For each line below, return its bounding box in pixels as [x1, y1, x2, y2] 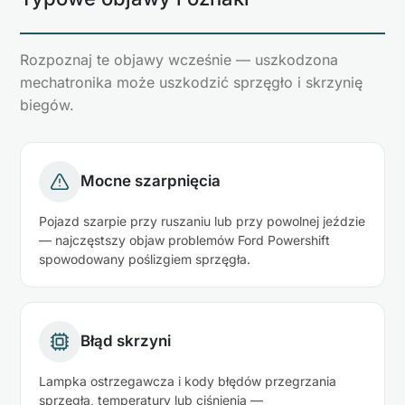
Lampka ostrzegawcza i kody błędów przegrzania [39, 372, 336, 389]
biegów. [20, 95, 74, 114]
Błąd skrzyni [80, 332, 171, 351]
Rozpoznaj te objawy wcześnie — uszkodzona [20, 50, 338, 69]
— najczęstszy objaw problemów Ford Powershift [39, 231, 330, 248]
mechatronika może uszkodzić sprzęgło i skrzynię [20, 72, 363, 91]
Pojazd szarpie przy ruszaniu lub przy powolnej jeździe [39, 212, 365, 229]
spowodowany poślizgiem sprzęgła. [39, 250, 250, 267]
